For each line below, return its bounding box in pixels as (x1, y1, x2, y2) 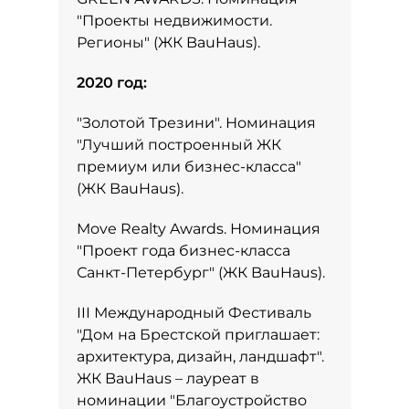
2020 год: (77, 74, 147, 91)
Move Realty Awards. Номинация (77, 220, 320, 237)
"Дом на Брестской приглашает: (77, 326, 320, 343)
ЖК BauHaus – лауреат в (77, 370, 259, 387)
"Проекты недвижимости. (77, 12, 272, 29)
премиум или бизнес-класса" (77, 158, 301, 175)
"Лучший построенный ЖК (77, 136, 281, 153)
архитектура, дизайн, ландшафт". (77, 348, 324, 365)
